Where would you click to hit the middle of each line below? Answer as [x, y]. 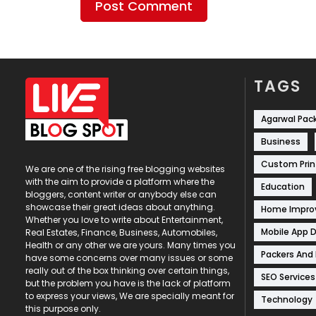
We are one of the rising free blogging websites [125, 169]
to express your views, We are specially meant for [130, 296]
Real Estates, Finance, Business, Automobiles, [121, 232]
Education [283, 187]
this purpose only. [63, 308]
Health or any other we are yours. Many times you [130, 245]
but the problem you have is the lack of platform [128, 283]
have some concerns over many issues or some [129, 257]
